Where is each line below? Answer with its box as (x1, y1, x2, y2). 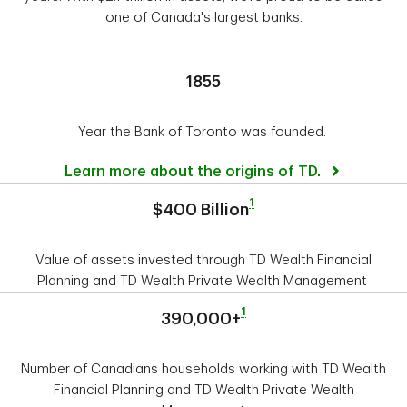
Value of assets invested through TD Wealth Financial (35, 253, 372, 268)
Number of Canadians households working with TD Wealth (21, 362, 386, 377)
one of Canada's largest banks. (104, 11, 303, 25)
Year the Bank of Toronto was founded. (77, 125, 330, 140)
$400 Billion (153, 202, 249, 219)
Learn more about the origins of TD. (65, 164, 324, 180)
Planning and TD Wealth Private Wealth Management (36, 274, 371, 289)
